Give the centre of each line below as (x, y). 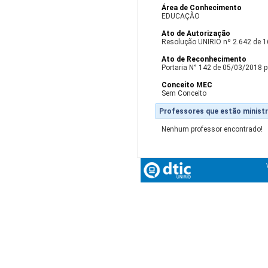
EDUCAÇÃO (180, 16)
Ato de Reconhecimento (204, 59)
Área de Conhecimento (201, 8)
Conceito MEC (187, 85)
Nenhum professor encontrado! (212, 129)
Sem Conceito (184, 93)
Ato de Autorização (196, 33)
